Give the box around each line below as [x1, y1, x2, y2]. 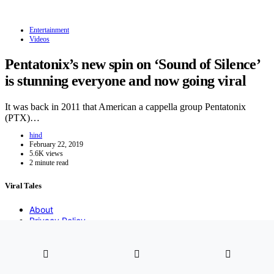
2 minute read [29, 158, 68, 168]
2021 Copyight [5, 258, 63, 269]
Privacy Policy [29, 215, 86, 226]
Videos [29, 35, 50, 44]
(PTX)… [5, 113, 40, 124]
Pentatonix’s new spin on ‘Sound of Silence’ [5, 56, 260, 73]
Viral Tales [5, 181, 42, 191]
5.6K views [29, 149, 63, 158]
